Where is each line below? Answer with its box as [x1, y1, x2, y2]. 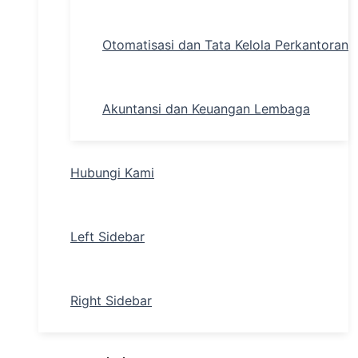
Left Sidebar [70, 229, 145, 245]
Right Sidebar [70, 292, 152, 309]
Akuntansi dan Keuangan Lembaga [102, 101, 310, 117]
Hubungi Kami [70, 165, 154, 181]
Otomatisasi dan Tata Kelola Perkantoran [102, 37, 348, 54]
